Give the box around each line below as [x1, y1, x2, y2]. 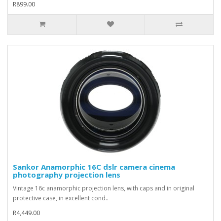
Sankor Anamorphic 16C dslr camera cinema [13, 161, 175, 172]
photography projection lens [13, 169, 120, 180]
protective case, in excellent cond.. [13, 193, 109, 202]
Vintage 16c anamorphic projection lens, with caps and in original [13, 184, 194, 192]
